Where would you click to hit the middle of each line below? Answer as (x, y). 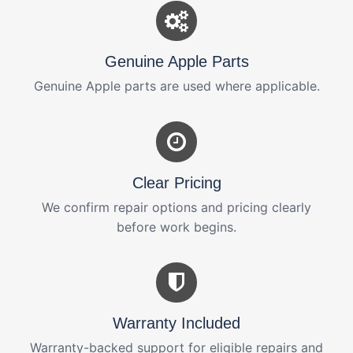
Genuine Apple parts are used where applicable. (176, 86)
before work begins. (176, 227)
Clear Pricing (176, 182)
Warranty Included (176, 323)
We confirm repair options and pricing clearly (176, 207)
